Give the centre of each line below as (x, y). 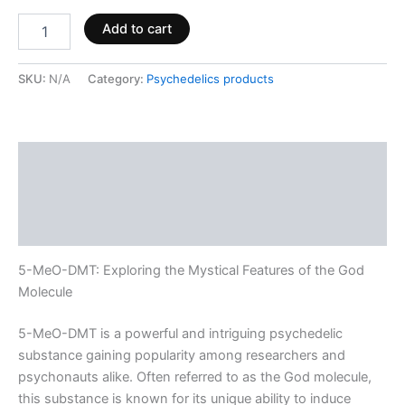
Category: (117, 79)
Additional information (90, 194)
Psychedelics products (210, 79)
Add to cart (137, 29)
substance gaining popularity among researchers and (182, 355)
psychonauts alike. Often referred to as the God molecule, (195, 377)
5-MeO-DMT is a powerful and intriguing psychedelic (180, 333)
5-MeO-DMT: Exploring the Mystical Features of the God (191, 270)
